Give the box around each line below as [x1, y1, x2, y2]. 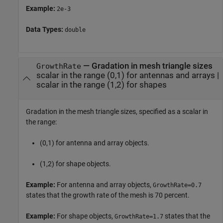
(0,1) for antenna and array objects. [40, 138, 149, 147]
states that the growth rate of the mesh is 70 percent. [26, 191, 190, 199]
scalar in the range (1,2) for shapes [36, 80, 167, 90]
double [65, 26, 86, 34]
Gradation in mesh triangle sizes [91, 61, 213, 71]
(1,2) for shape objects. [40, 159, 111, 168]
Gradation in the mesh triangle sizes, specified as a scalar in [26, 107, 208, 115]
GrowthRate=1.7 [114, 213, 163, 220]
